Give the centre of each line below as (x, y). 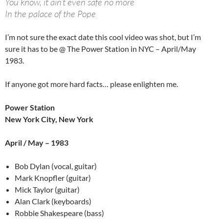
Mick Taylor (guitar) (47, 190)
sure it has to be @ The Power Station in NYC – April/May (100, 49)
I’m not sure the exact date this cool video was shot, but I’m (103, 37)
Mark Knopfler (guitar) (53, 178)
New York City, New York (49, 119)
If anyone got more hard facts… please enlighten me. (91, 84)
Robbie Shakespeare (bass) (59, 213)
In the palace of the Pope (50, 14)
